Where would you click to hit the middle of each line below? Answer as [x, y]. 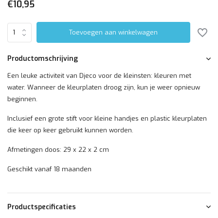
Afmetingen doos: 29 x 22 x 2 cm [58, 150]
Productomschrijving [43, 59]
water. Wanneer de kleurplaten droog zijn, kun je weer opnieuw [104, 87]
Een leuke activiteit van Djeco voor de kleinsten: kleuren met [99, 76]
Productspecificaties [42, 207]
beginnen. [22, 99]
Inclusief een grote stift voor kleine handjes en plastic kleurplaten [107, 118]
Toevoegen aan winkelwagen [114, 32]
